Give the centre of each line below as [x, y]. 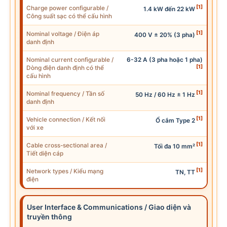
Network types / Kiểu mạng [65, 171]
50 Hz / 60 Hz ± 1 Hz [165, 94]
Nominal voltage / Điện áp [63, 34]
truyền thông [49, 216]
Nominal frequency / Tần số [65, 93]
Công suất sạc [46, 16]
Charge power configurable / [67, 8]
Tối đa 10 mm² [175, 146]
